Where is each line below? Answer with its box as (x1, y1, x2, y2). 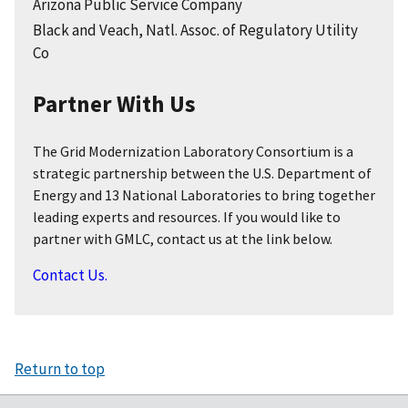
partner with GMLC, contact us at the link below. (33, 229, 332, 249)
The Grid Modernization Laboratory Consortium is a (33, 142, 353, 161)
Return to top (15, 359, 105, 380)
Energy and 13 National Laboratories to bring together (33, 186, 375, 205)
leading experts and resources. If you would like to (33, 208, 341, 227)
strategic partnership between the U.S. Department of (33, 164, 372, 183)
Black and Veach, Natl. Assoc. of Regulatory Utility (33, 20, 358, 41)
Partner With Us (33, 89, 196, 119)
